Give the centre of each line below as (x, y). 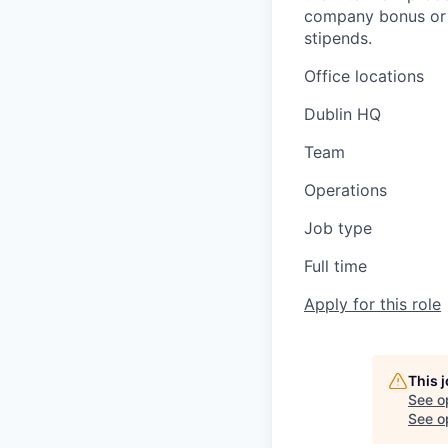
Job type (338, 228)
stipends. (338, 38)
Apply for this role (372, 304)
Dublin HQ (342, 114)
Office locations (364, 76)
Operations (345, 190)
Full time (335, 266)
